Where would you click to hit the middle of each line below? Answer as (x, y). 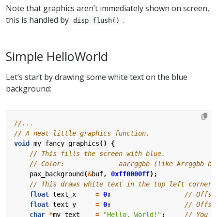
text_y (64, 204)
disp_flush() (97, 20)
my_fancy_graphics (66, 143)
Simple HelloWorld (57, 56)
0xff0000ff (130, 174)
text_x (64, 194)
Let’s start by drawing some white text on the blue (97, 77)
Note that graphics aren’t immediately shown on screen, (108, 8)
